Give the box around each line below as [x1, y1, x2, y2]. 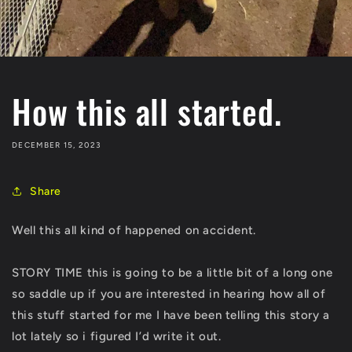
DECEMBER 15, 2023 [12, 140, 101, 150]
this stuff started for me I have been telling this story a [12, 308, 330, 322]
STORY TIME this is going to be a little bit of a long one [12, 266, 333, 280]
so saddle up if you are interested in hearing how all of [12, 287, 326, 301]
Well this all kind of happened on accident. [12, 223, 256, 237]
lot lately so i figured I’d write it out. [12, 329, 222, 343]
